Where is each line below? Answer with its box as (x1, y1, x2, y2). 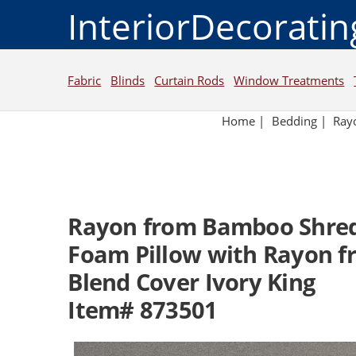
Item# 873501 (68, 294, 218, 327)
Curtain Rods (154, 72, 225, 88)
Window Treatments (234, 72, 345, 88)
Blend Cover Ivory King (68, 266, 315, 299)
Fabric (68, 72, 102, 88)
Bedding (271, 113, 317, 130)
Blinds (110, 72, 145, 88)
